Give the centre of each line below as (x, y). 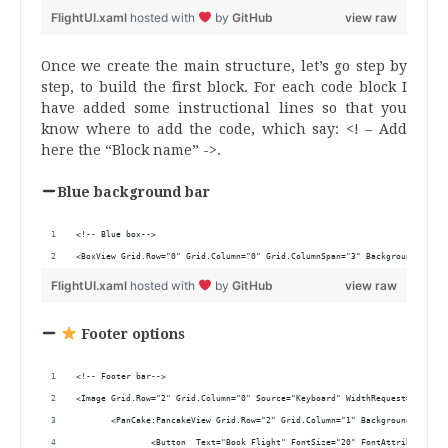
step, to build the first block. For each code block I (224, 86)
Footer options (130, 333)
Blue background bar (133, 191)
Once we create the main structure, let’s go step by (224, 65)
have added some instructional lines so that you (224, 107)
